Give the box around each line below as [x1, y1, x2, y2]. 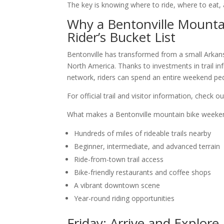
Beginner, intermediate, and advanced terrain [74, 141, 220, 151]
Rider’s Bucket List [67, 28, 176, 46]
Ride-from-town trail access [74, 154, 164, 164]
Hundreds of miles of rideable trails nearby [74, 128, 211, 138]
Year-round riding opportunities [74, 193, 175, 203]
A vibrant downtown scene [74, 180, 160, 190]
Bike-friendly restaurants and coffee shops [74, 167, 211, 177]
